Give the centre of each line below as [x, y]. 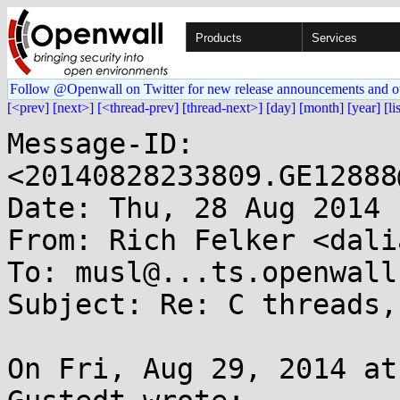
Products [219, 38]
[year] [364, 108]
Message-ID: [100, 144]
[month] [321, 108]
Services [334, 38]
